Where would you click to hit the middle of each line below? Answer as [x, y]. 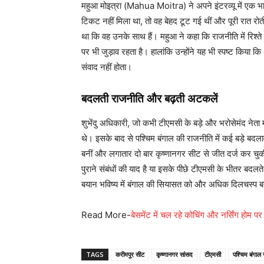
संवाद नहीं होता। [107, 67]
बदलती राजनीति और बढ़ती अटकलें [149, 98]
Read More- [106, 214]
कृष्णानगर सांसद [174, 254]
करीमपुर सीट [130, 254]
